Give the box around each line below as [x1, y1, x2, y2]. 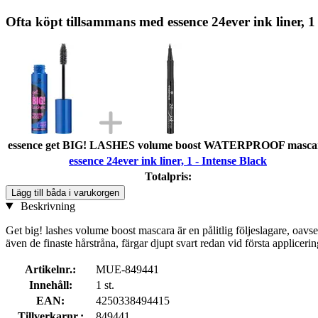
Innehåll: [28, 278, 72, 291]
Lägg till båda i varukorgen [11, 187, 119, 198]
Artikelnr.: [25, 263, 76, 275]
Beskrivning [17, 199, 75, 212]
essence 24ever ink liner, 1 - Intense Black [69, 154, 267, 167]
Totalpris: [144, 170, 192, 182]
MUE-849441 [96, 263, 159, 275]
